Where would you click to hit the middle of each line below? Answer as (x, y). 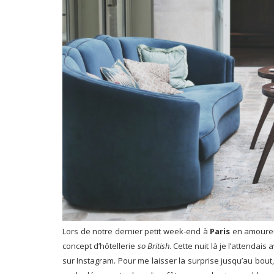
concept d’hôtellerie (100, 246)
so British (153, 246)
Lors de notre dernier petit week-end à (136, 231)
